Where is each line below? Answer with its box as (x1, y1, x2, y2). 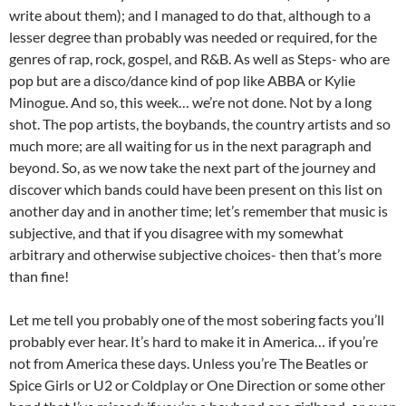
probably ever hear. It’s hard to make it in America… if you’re (9, 333, 378, 351)
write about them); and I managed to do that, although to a (9, 6, 371, 24)
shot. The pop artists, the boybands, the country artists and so (9, 115, 391, 133)
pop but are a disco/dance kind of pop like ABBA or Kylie (9, 72, 355, 90)
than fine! (9, 267, 69, 285)
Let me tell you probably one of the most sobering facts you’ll (9, 311, 384, 329)
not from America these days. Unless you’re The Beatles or (9, 354, 368, 372)
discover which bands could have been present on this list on (9, 180, 382, 198)
